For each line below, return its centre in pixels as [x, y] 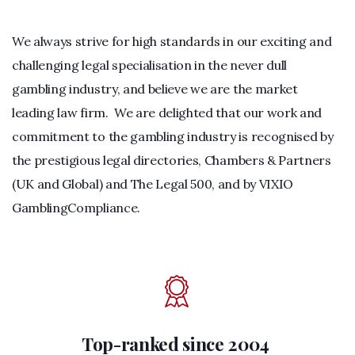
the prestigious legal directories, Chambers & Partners [172, 160]
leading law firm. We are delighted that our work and [167, 113]
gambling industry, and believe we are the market [155, 89]
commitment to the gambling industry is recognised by [173, 136]
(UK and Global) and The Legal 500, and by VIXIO [153, 184]
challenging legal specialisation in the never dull [149, 65]
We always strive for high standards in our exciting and [172, 41]
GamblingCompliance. [76, 208]
